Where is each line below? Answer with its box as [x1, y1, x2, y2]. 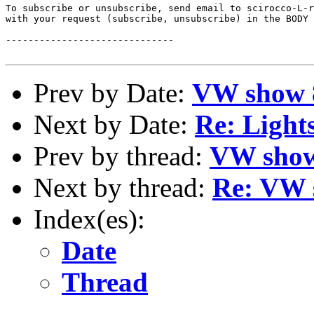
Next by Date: [34, 109, 195, 139]
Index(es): [34, 203, 145, 234]
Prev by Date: [34, 77, 192, 108]
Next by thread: [34, 172, 212, 203]
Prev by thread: [34, 140, 210, 171]
